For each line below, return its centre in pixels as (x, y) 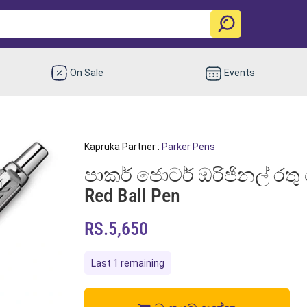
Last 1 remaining (127, 263)
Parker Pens (188, 146)
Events (239, 72)
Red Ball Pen (132, 195)
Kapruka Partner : (123, 146)
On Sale (87, 72)
